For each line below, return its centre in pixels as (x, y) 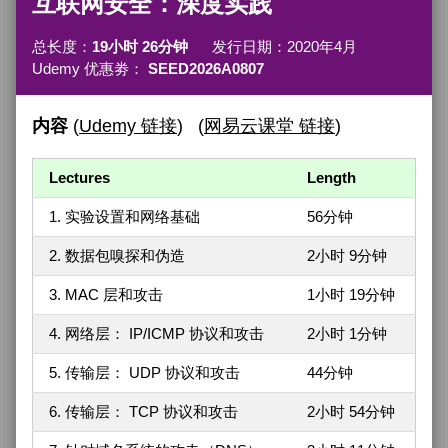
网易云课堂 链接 (269, 126)
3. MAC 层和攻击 (106, 295)
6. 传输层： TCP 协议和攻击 (143, 412)
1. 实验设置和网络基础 (124, 217)
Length (331, 178)
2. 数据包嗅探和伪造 (117, 256)
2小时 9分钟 (347, 256)
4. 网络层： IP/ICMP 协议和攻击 (156, 334)
